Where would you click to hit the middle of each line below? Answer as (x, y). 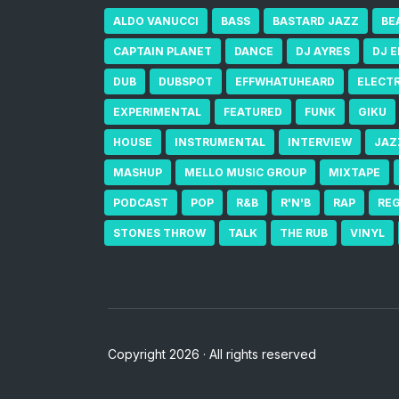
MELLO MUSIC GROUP (245, 172)
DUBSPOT (186, 81)
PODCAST (141, 202)
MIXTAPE (354, 172)
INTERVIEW (320, 142)
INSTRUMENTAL (220, 142)
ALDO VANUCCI (156, 20)
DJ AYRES (323, 51)
